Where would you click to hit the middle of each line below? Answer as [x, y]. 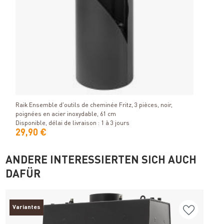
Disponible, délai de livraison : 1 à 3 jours [73, 123]
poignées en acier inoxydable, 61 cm [66, 114]
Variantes [27, 207]
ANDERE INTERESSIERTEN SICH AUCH [101, 160]
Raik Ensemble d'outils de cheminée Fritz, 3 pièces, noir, [94, 105]
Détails [104, 88]
